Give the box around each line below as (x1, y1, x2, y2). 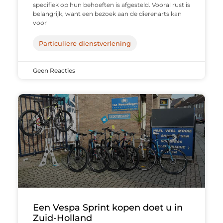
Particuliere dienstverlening (38, 39, 131, 48)
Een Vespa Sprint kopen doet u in (32, 202, 183, 214)
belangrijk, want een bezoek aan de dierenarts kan (32, 10, 182, 18)
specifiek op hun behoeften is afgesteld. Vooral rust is (32, 1, 190, 9)
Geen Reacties (32, 67, 75, 75)
